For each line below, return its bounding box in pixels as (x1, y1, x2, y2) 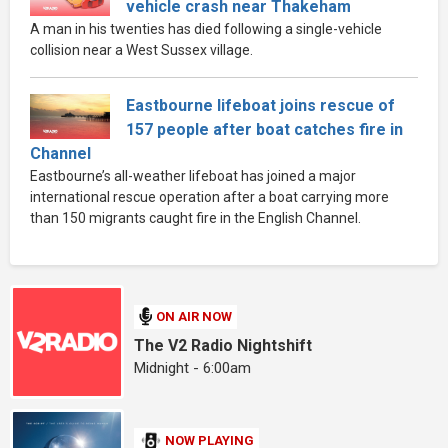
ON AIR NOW (156, 309, 233, 325)
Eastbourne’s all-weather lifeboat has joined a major (30, 167, 356, 184)
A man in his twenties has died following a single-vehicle (30, 20, 382, 37)
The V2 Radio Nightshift (134, 335, 313, 355)
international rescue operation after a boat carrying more (30, 188, 389, 205)
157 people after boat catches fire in (126, 119, 403, 139)
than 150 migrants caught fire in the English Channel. (30, 209, 361, 226)
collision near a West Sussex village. (30, 41, 253, 58)
